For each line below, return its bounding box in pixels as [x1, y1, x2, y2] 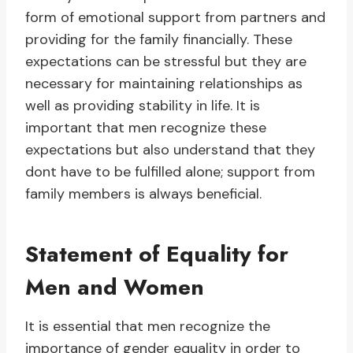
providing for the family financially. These [25, 30, 292, 50]
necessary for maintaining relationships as [25, 74, 303, 94]
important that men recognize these [25, 118, 266, 138]
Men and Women [25, 271, 204, 304]
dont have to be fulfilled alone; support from [25, 162, 315, 182]
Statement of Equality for [25, 238, 288, 271]
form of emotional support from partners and [25, 8, 325, 28]
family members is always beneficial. [25, 184, 262, 204]
